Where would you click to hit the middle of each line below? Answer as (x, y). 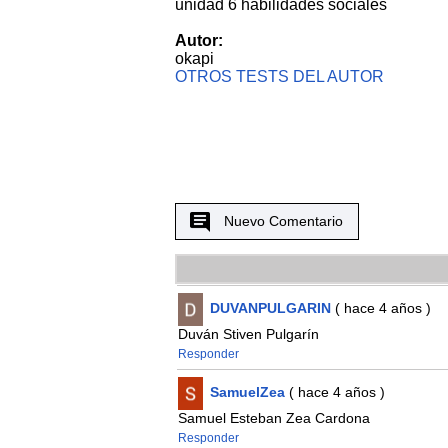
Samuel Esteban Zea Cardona (273, 418)
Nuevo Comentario (284, 220)
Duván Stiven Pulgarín (248, 334)
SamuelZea (247, 392)
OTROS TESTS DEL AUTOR (279, 76)
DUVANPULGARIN (270, 308)
